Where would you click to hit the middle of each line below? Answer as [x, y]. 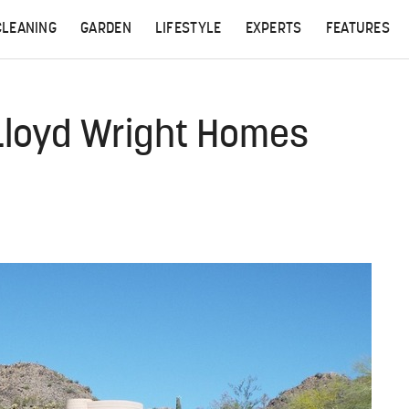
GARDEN [106, 29]
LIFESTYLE [188, 29]
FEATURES [358, 29]
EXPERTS [273, 29]
